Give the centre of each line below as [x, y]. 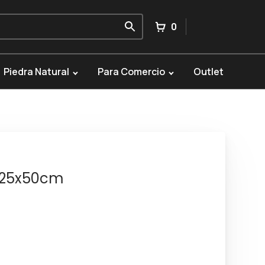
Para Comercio [131, 72]
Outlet [208, 72]
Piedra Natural [36, 72]
